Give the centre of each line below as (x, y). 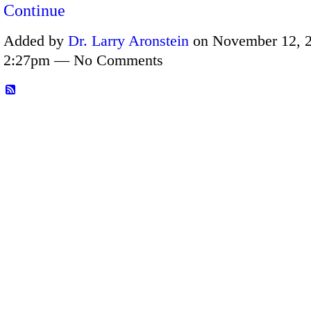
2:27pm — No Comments (83, 60)
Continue (34, 11)
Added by (36, 40)
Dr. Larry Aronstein (128, 40)
